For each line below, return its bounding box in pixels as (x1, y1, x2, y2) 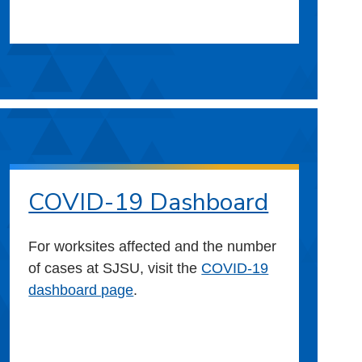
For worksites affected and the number (28, 238, 277, 255)
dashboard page (28, 281, 134, 298)
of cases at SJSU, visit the (28, 259, 202, 276)
